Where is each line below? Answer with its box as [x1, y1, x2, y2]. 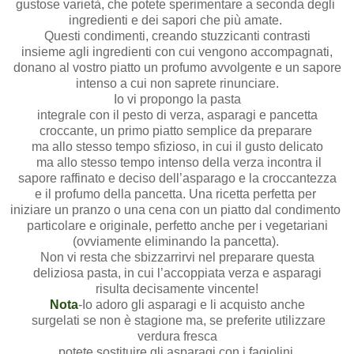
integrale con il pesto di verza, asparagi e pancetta [33, 107, 321, 122]
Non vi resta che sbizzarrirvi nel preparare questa [40, 250, 314, 264]
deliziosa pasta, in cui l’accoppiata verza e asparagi [29, 265, 325, 280]
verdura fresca [134, 329, 220, 343]
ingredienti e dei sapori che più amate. [69, 13, 285, 27]
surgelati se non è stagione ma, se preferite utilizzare [28, 313, 326, 327]
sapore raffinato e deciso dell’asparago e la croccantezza [14, 171, 340, 185]
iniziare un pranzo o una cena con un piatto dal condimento [10, 202, 344, 217]
